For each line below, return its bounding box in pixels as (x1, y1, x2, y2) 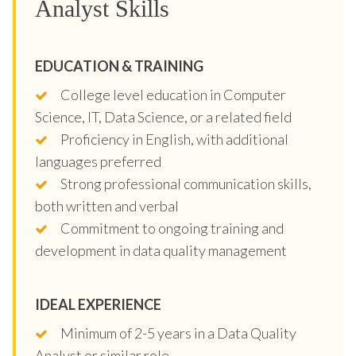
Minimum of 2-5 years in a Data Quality (60, 323, 296, 342)
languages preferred (35, 152, 161, 170)
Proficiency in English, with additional (60, 130, 288, 148)
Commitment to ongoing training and (60, 219, 284, 237)
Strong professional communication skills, (60, 174, 311, 192)
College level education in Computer (60, 85, 286, 103)
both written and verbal (35, 196, 179, 215)
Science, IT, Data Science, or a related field (35, 107, 292, 126)
